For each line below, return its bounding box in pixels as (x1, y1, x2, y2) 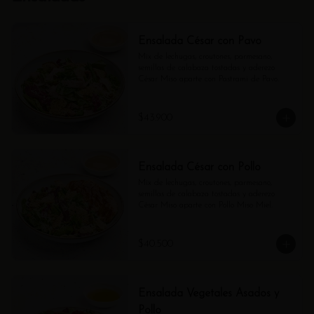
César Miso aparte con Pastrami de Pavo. (137, 75, 279, 83)
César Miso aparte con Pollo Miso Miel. (137, 201, 273, 210)
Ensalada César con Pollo (137, 162, 261, 173)
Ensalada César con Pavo (137, 36, 261, 47)
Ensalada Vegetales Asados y (137, 288, 279, 299)
